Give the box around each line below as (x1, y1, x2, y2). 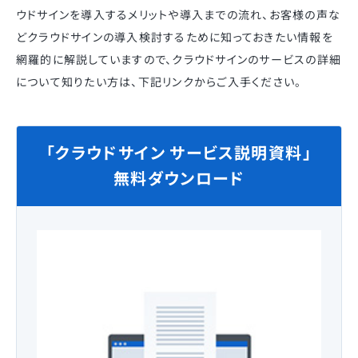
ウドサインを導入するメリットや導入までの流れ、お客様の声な (16, 7, 341, 22)
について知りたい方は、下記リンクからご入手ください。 (16, 74, 302, 89)
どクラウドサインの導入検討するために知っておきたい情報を (16, 30, 333, 44)
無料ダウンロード (113, 169, 245, 189)
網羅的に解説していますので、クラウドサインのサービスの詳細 (16, 52, 342, 66)
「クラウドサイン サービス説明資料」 (46, 143, 312, 163)
